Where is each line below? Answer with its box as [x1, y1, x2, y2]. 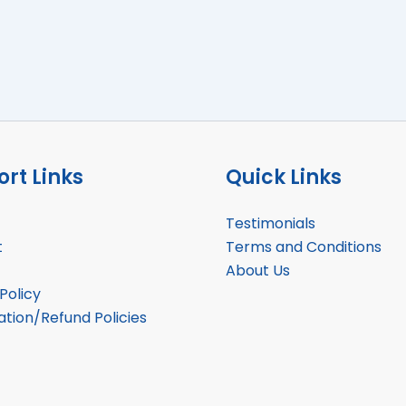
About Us [226, 259, 290, 281]
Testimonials [226, 212, 315, 234]
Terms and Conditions [226, 236, 382, 257]
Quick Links [226, 162, 342, 191]
